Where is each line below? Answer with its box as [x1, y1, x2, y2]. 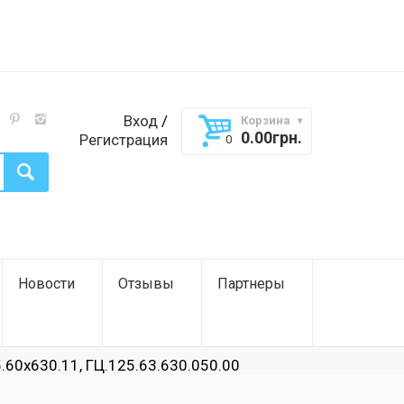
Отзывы [118, 275, 174, 292]
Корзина [241, 114, 291, 127]
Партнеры [217, 275, 285, 292]
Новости [18, 275, 75, 292]
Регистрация [78, 131, 168, 149]
